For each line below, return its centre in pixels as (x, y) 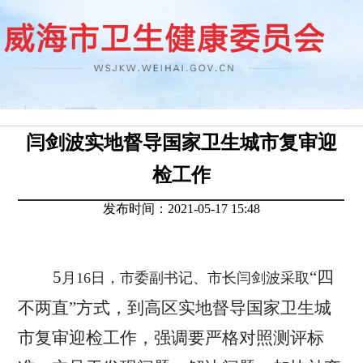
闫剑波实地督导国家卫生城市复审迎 (181, 143)
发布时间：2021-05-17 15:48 (181, 209)
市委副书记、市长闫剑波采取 (215, 278)
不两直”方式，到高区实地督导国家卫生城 (175, 308)
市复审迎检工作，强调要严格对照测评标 (171, 338)
